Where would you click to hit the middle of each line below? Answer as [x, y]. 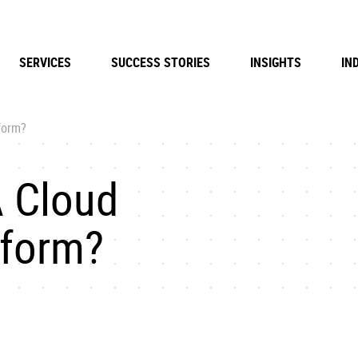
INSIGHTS [276, 62]
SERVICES [45, 62]
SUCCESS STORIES [161, 62]
